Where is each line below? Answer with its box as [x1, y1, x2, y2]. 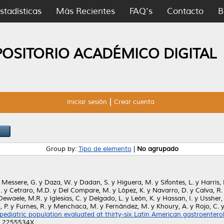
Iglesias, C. [49, 194, 81, 202]
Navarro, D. [152, 186, 188, 194]
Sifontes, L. [160, 178, 193, 186]
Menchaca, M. [53, 202, 98, 210]
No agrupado [136, 145, 178, 153]
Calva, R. [195, 186, 222, 194]
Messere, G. [1, 178, 37, 186]
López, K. [118, 186, 145, 194]
